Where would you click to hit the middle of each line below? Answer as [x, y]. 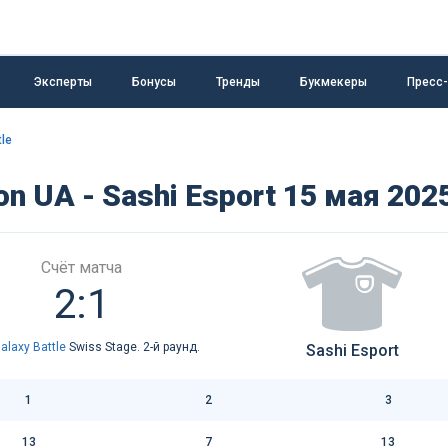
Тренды [238, 81]
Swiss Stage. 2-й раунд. [133, 346]
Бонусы [154, 81]
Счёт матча [81, 267]
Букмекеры [333, 81]
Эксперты [63, 81]
